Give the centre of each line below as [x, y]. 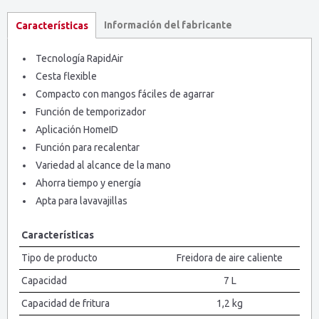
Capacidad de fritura [66, 304]
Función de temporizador [91, 112]
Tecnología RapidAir [79, 59]
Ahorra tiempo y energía [88, 183]
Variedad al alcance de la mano [103, 166]
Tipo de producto [59, 258]
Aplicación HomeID [77, 130]
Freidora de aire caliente [230, 258]
